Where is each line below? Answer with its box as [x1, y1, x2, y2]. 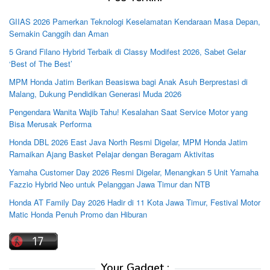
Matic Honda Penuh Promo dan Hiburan [9, 209, 147, 221]
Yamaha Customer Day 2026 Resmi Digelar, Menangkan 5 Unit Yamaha [9, 166, 259, 178]
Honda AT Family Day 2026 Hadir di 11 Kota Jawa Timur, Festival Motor [9, 196, 260, 209]
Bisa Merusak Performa [9, 118, 92, 130]
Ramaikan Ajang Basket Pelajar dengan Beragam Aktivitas [9, 148, 215, 160]
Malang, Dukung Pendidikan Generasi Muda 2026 [9, 88, 181, 100]
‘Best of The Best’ [9, 58, 72, 70]
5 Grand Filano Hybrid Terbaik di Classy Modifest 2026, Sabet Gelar [9, 46, 246, 58]
